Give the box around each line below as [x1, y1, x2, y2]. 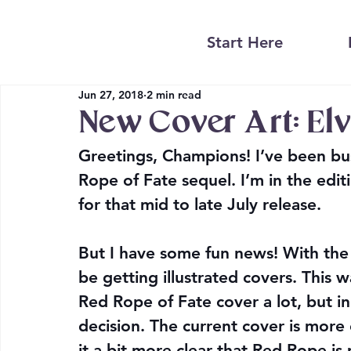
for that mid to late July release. [78, 194, 321, 215]
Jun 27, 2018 [78, 87, 143, 102]
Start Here [207, 33, 284, 52]
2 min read [147, 87, 201, 102]
